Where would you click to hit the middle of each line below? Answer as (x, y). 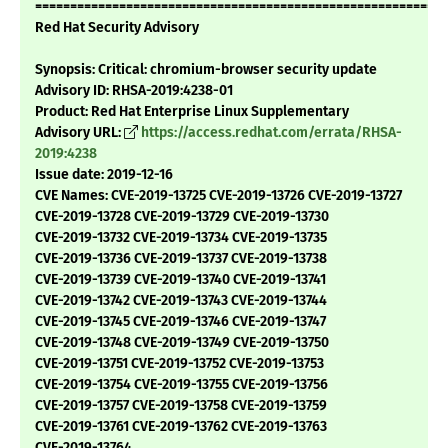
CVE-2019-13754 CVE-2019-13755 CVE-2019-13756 (181, 385)
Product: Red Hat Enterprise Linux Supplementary (192, 112)
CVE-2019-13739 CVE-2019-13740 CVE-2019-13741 (180, 280)
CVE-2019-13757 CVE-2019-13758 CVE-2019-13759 (181, 406)
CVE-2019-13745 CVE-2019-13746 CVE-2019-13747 (180, 322)
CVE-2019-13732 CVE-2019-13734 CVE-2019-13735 (181, 238)
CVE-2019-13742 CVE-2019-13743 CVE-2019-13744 (181, 301)
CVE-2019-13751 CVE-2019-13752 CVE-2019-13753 (179, 364)
